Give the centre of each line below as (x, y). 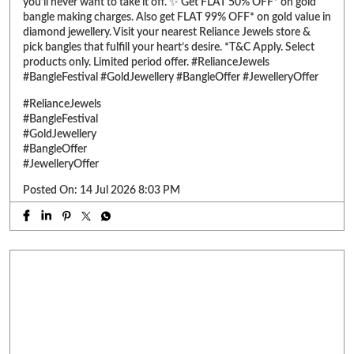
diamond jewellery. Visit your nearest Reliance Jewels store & (167, 32)
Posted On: (50, 190)
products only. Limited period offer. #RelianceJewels (146, 62)
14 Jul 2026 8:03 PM (130, 190)
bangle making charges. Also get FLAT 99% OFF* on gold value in (177, 17)
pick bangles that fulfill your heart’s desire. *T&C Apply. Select (169, 47)
